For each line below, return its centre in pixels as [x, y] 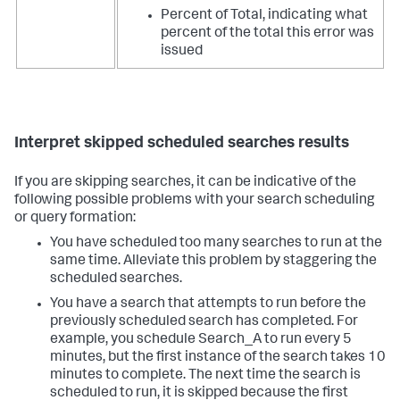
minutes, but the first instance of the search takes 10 [218, 358]
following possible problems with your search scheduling [195, 201]
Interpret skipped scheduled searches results [182, 144]
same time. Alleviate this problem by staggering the [213, 262]
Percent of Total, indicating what [264, 16]
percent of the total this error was [267, 34]
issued [182, 52]
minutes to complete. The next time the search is [205, 376]
